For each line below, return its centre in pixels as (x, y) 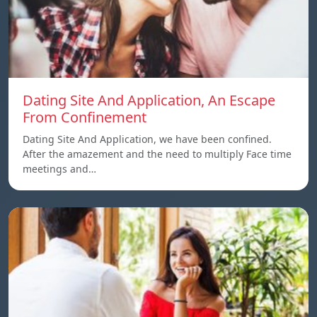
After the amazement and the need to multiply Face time (157, 154)
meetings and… (59, 169)
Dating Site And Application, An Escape (149, 100)
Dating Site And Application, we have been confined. (147, 139)
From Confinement (85, 117)
